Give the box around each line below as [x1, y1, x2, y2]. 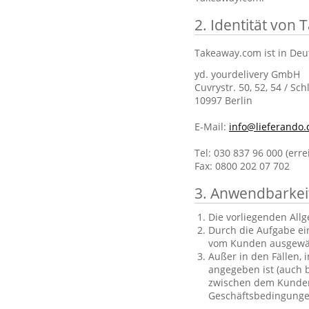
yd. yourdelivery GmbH [195, 68, 300, 81]
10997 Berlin [195, 94, 252, 107]
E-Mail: [195, 120, 229, 133]
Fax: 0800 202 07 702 [195, 159, 290, 172]
